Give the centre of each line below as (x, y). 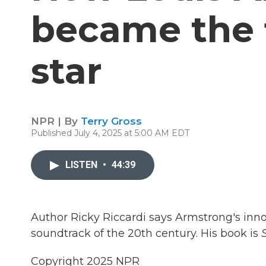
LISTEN (83, 165)
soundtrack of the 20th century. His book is (145, 233)
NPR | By (56, 121)
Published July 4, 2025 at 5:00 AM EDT (110, 133)
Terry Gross (111, 121)
